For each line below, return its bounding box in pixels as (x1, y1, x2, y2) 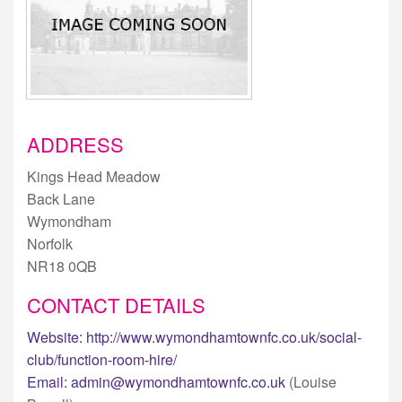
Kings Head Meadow (27, 165, 161, 187)
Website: (27, 326, 83, 347)
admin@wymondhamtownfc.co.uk (71, 371, 285, 392)
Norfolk (27, 232, 73, 254)
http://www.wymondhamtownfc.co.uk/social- (86, 326, 362, 347)
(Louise (285, 371, 336, 392)
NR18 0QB (27, 255, 97, 276)
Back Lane (27, 188, 95, 209)
